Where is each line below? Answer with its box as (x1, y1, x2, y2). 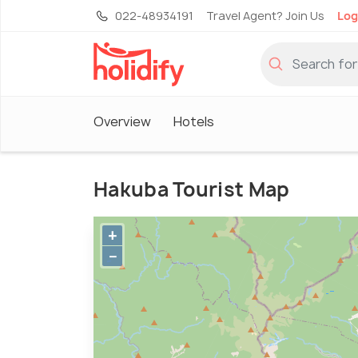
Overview (93, 112, 151, 130)
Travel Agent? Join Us (206, 8, 324, 23)
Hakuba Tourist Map (93, 176, 290, 204)
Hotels (173, 112, 214, 130)
